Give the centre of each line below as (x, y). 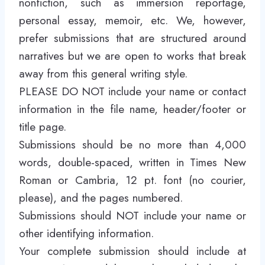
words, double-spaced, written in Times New (132, 162)
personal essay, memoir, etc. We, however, (132, 20)
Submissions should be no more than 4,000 (132, 145)
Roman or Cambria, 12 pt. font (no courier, (132, 180)
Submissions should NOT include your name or (132, 216)
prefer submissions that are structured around (132, 38)
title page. (43, 127)
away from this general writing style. (103, 74)
